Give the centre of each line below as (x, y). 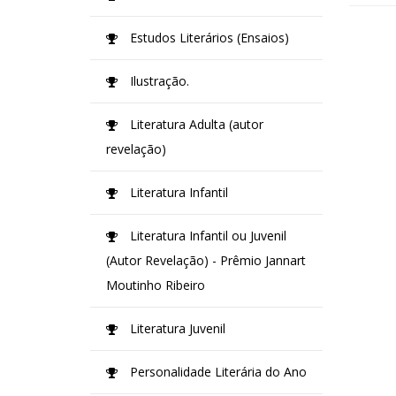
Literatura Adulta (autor (195, 124)
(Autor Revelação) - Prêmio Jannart (206, 260)
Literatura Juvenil (176, 328)
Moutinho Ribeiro (156, 285)
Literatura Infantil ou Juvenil (206, 235)
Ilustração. (158, 80)
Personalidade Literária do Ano (217, 371)
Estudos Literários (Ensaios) (208, 37)
